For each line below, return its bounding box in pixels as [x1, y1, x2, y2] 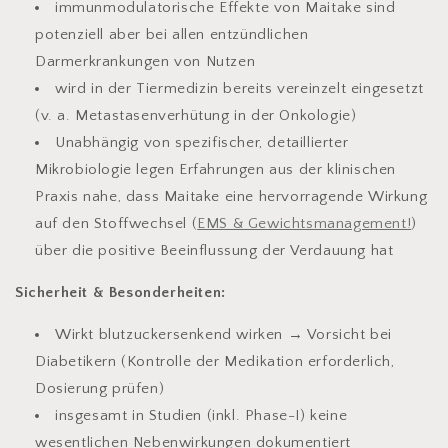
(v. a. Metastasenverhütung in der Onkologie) [35, 106, 357, 124]
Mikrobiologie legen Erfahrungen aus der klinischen [35, 160, 397, 178]
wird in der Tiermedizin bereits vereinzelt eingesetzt [55, 79, 424, 97]
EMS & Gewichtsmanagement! [197, 214, 412, 232]
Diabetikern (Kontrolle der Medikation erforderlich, [35, 352, 395, 370]
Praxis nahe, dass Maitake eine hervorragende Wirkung [35, 187, 428, 205]
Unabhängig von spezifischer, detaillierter [55, 133, 349, 151]
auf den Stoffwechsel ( [35, 214, 198, 232]
